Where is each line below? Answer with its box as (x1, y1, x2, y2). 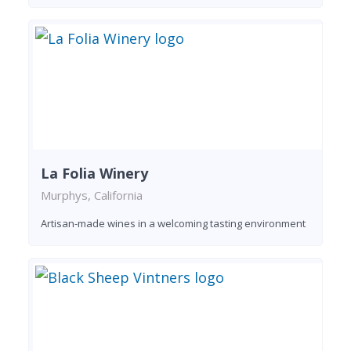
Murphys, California (41, 187, 143, 204)
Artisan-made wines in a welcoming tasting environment (41, 216, 306, 231)
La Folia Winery (41, 164, 148, 183)
